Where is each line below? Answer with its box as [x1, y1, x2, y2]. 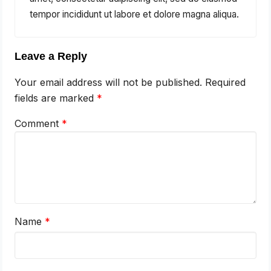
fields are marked [15, 91, 97, 104]
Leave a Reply [15, 50, 88, 62]
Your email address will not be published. [15, 76, 203, 88]
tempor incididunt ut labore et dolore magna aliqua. [30, 8, 240, 20]
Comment [15, 117, 62, 129]
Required [205, 76, 246, 88]
